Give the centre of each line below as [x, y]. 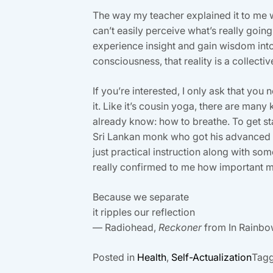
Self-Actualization [211, 257]
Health [152, 257]
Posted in [115, 257]
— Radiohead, [126, 227]
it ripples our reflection [144, 212]
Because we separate [141, 197]
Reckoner [180, 227]
